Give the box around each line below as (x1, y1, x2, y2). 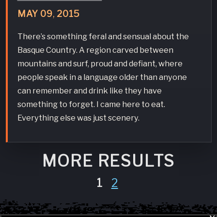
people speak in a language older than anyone (17, 72, 187, 82)
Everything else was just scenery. (17, 112, 139, 123)
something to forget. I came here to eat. (17, 99, 165, 109)
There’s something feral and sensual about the (17, 31, 189, 41)
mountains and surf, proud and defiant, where (17, 58, 183, 68)
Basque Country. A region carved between (17, 45, 173, 55)
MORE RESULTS (42, 151, 175, 171)
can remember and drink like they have (17, 85, 162, 95)
